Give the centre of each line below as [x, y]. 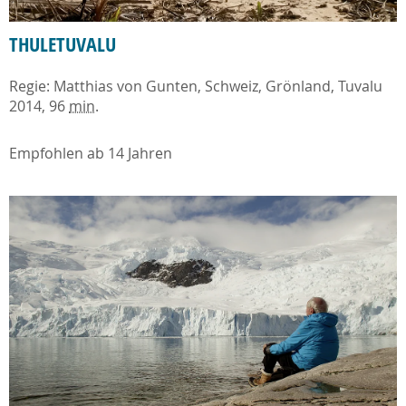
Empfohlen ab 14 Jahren [91, 153]
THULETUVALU [63, 44]
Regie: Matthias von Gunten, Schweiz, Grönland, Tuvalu [196, 86]
